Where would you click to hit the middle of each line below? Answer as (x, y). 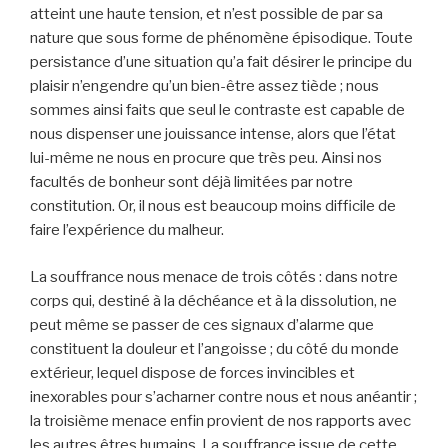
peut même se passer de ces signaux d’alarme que (202, 324)
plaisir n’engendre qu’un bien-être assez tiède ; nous (204, 86)
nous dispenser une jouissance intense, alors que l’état (213, 134)
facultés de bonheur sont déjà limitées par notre (191, 182)
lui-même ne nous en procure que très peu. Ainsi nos (206, 158)
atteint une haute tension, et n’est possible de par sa (206, 14)
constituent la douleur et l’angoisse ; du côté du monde (214, 348)
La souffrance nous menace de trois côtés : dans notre (214, 276)
